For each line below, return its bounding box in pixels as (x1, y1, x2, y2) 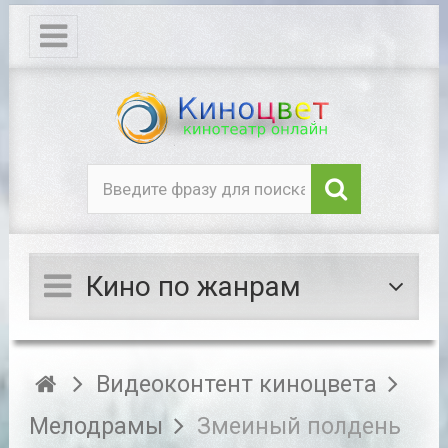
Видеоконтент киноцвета (96, 370, 378, 399)
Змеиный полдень (197, 412, 402, 441)
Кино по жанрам (85, 270, 301, 304)
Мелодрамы (28, 412, 163, 441)
